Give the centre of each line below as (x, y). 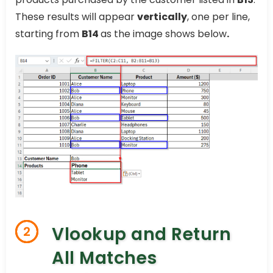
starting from (48, 34)
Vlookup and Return (141, 235)
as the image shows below (164, 34)
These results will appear (76, 17)
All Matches (105, 258)
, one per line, (218, 17)
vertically (162, 17)
